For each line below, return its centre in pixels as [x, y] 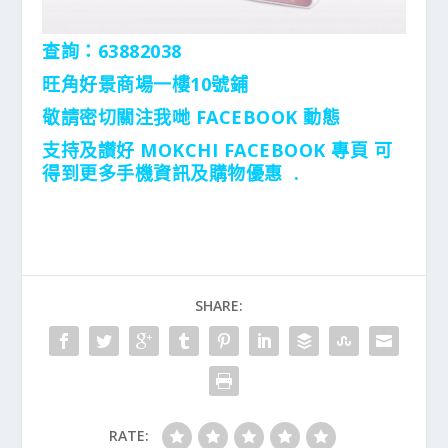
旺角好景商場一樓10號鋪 [145, 84]
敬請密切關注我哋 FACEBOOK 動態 [191, 117]
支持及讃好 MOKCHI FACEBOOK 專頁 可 [217, 150]
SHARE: [219, 306]
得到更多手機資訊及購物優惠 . [171, 173]
